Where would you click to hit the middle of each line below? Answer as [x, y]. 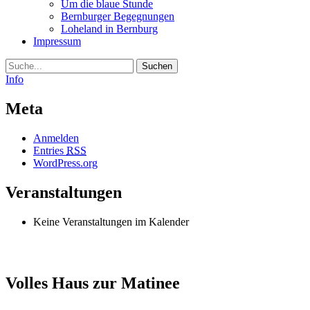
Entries [50, 150]
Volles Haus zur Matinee [93, 283]
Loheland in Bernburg [109, 29]
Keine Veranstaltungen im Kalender [111, 221]
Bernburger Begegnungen [118, 16]
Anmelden [56, 138]
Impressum [57, 41]
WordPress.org [65, 163]
